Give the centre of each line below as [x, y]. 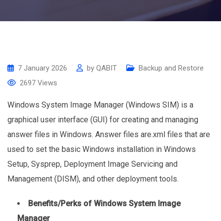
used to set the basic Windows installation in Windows [102, 149]
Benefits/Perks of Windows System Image [104, 203]
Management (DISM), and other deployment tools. [93, 179]
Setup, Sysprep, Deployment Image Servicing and [92, 164]
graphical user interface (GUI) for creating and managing [103, 119]
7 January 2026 [42, 68]
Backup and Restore [171, 68]
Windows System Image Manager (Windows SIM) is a [100, 105]
